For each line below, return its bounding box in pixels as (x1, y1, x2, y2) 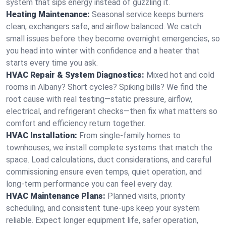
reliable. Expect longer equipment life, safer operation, (6, 215, 198, 225)
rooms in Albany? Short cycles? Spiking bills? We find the (6, 82, 207, 92)
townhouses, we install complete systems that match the (6, 143, 212, 152)
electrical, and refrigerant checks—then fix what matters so (6, 106, 217, 116)
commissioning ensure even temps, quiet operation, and (6, 167, 202, 177)
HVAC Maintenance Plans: (6, 191, 105, 201)
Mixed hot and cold (146, 70, 214, 80)
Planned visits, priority (107, 191, 185, 201)
